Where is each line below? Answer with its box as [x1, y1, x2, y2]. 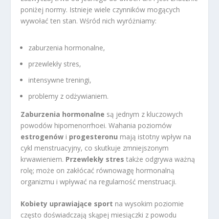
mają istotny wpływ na [118, 131, 192, 141]
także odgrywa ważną [124, 154, 196, 164]
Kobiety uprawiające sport [21, 198, 113, 208]
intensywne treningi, [28, 75, 92, 85]
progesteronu [69, 131, 118, 141]
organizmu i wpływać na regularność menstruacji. [21, 176, 177, 186]
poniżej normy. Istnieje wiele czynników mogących [21, 4, 180, 14]
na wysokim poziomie [113, 198, 184, 208]
